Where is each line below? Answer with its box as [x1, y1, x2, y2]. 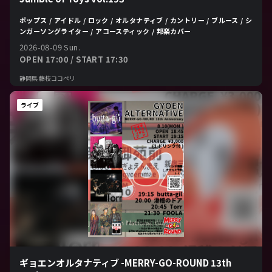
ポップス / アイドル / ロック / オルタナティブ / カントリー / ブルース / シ [19, 15, 253, 25]
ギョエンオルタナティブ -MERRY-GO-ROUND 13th [19, 256, 231, 269]
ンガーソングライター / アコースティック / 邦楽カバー [19, 25, 191, 36]
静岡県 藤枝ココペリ [19, 73, 75, 83]
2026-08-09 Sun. [19, 41, 80, 53]
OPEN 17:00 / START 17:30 [19, 53, 129, 65]
